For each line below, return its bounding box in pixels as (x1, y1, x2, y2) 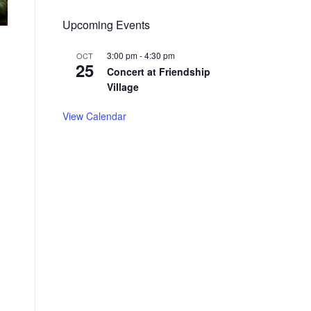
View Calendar (62, 109, 126, 123)
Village (107, 80, 139, 94)
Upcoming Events (62, 17, 150, 33)
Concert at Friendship (107, 65, 210, 78)
